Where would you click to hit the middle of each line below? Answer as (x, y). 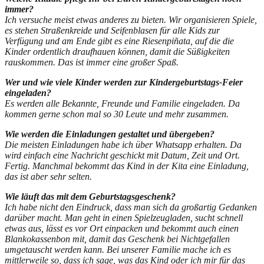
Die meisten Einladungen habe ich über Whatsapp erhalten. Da (123, 144)
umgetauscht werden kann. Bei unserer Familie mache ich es (118, 249)
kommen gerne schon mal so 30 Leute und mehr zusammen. (117, 114)
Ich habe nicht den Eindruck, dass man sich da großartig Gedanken (131, 207)
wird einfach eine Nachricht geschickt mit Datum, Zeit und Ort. (122, 155)
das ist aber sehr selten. (48, 176)
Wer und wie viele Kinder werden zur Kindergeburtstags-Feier (124, 82)
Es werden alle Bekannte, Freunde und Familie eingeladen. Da (122, 103)
